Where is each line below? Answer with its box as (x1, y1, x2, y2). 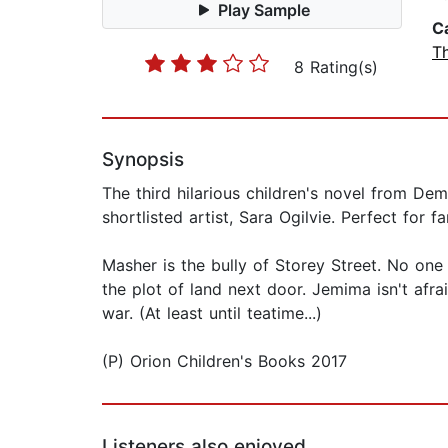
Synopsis (102, 148, 184, 172)
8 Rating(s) (294, 57, 378, 78)
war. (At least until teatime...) (102, 303, 322, 324)
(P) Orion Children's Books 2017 (102, 351, 347, 372)
